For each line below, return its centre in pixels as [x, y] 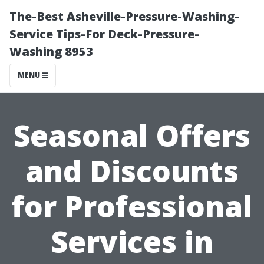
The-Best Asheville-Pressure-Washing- [124, 16]
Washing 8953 [51, 52]
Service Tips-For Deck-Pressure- [104, 34]
